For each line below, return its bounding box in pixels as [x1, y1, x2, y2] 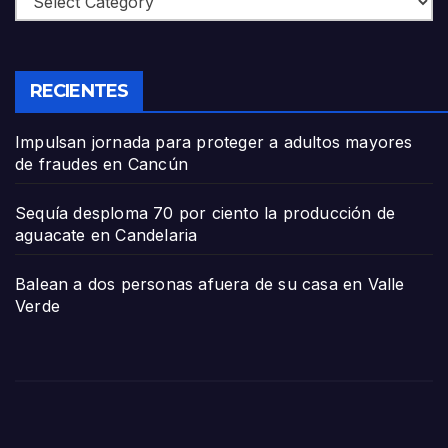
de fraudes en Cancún [15, 153, 188, 174]
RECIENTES [30, 79, 128, 102]
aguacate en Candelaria [15, 224, 198, 245]
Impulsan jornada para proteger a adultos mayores [15, 131, 413, 152]
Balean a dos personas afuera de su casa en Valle [15, 273, 405, 294]
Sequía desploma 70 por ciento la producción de [15, 202, 396, 223]
